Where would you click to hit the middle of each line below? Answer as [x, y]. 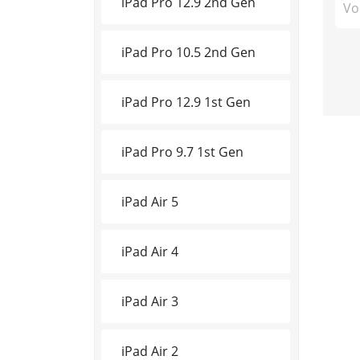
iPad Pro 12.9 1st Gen [186, 102]
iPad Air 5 [150, 201]
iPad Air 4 [150, 251]
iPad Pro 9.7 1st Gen [182, 151]
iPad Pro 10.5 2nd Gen [188, 52]
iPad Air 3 [150, 301]
